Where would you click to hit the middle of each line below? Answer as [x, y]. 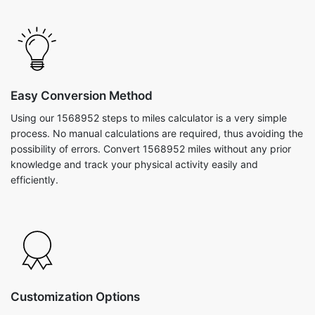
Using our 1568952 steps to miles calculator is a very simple [149, 118]
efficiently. [34, 180]
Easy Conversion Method [82, 96]
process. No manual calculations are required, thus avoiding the [157, 133]
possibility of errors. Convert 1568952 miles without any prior [151, 149]
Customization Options [75, 297]
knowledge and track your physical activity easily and [134, 164]
